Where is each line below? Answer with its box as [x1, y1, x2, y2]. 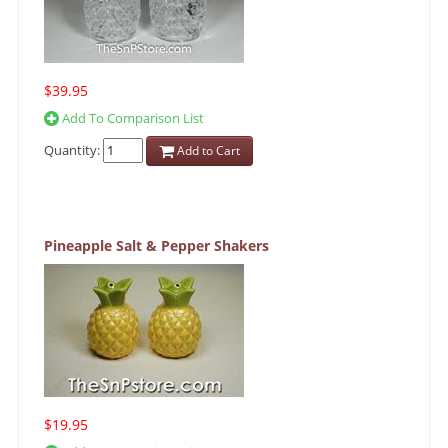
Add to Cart [174, 142, 240, 160]
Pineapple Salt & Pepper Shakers [44, 236, 269, 256]
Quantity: [44, 140, 103, 159]
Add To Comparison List [59, 109, 204, 128]
